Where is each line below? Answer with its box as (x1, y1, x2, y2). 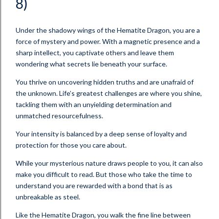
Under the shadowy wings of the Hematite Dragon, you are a (16, 26, 200, 35)
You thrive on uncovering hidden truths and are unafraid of (16, 78, 194, 87)
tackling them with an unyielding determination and (16, 100, 172, 109)
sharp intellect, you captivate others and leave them (16, 48, 174, 57)
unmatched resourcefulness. (16, 111, 103, 120)
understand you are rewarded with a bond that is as (16, 181, 173, 190)
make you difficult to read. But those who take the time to (16, 170, 192, 179)
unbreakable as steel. (16, 193, 82, 201)
